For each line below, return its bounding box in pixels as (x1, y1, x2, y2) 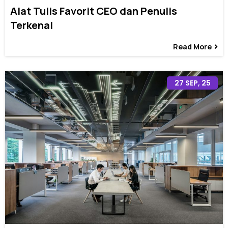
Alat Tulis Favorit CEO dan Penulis (10, 4, 177, 18)
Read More (173, 42, 212, 52)
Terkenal (10, 18, 53, 33)
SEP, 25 (185, 78, 211, 89)
